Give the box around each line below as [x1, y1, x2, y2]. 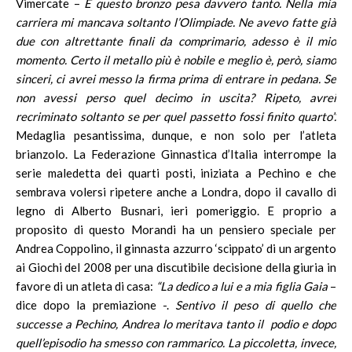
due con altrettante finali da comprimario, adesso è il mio [16, 34, 336, 48]
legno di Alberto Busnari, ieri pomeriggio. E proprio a [16, 203, 336, 218]
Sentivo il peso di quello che [175, 298, 336, 312]
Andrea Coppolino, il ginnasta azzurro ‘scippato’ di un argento [16, 241, 336, 255]
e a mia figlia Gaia [235, 279, 328, 293]
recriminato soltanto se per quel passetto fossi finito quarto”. [16, 109, 336, 123]
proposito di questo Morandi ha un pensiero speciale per [16, 222, 336, 236]
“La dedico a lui [156, 279, 233, 293]
